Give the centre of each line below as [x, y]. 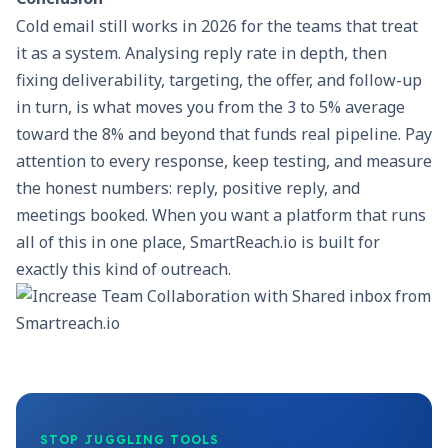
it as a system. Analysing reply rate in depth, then [201, 53]
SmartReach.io [243, 242]
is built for [338, 242]
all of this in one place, [103, 242]
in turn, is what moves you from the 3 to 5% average [210, 107]
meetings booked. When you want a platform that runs [221, 215]
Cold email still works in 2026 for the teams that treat [217, 26]
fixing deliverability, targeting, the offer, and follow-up [219, 80]
